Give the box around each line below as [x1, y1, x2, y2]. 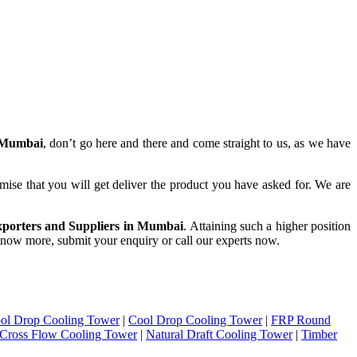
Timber [301, 327, 337, 341]
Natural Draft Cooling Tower [146, 327, 292, 341]
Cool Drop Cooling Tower [128, 312, 262, 327]
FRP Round [271, 312, 331, 327]
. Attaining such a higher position [183, 219, 351, 233]
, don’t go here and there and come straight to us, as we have [42, 136, 351, 151]
